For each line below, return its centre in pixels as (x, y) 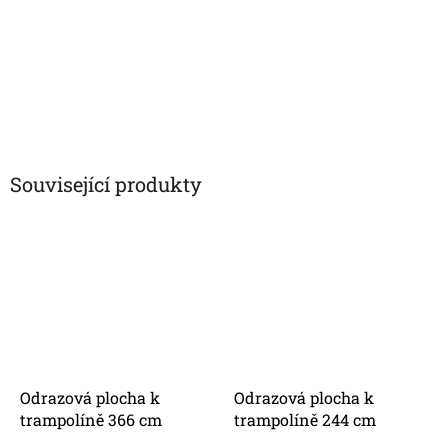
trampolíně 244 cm (305, 419)
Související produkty (106, 184)
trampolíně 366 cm (91, 419)
